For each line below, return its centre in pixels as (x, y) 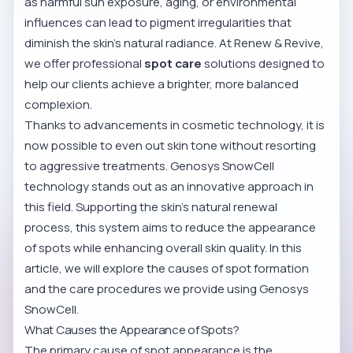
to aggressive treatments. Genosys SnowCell (150, 166)
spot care (173, 64)
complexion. (59, 105)
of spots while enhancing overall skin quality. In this (163, 248)
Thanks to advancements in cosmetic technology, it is (175, 125)
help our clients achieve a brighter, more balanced (162, 84)
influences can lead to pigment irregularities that (158, 23)
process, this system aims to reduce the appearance (171, 228)
